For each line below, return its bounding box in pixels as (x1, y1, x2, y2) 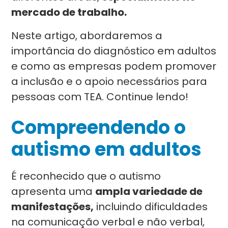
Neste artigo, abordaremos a (11, 28, 163, 43)
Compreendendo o (11, 115, 186, 140)
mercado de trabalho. (11, 5, 129, 19)
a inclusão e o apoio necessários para (11, 74, 208, 89)
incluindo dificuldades (94, 199, 208, 214)
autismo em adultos (11, 136, 202, 162)
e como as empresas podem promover (11, 59, 217, 73)
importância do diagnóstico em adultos (11, 44, 217, 58)
